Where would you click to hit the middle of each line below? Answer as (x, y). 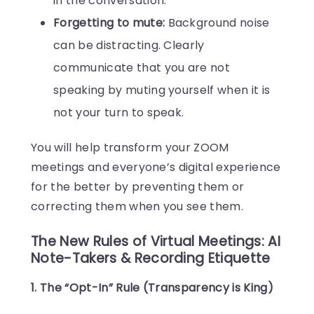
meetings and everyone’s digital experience (156, 167)
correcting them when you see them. (137, 206)
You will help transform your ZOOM (130, 147)
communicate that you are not (142, 67)
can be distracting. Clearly (129, 45)
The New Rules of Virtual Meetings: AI (156, 241)
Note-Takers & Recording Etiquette (151, 258)
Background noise (217, 22)
